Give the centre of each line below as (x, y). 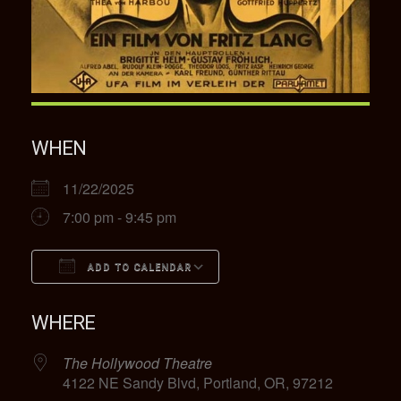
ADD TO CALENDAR (138, 267)
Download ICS (109, 299)
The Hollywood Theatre (137, 363)
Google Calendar (297, 299)
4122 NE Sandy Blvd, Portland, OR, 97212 (198, 382)
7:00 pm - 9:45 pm (119, 217)
